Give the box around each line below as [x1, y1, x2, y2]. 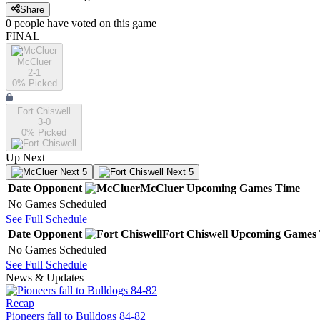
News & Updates [6, 271, 84, 284]
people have [14, 17, 69, 30]
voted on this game [69, 17, 156, 30]
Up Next [6, 151, 45, 164]
